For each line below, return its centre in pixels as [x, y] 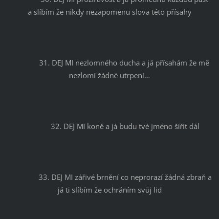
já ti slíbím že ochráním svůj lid [109, 189]
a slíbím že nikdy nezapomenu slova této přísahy [109, 11]
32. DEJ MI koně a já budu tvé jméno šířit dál [125, 126]
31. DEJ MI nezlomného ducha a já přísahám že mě [23, 62]
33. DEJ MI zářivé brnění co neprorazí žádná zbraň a [23, 177]
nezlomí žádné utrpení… [109, 75]
